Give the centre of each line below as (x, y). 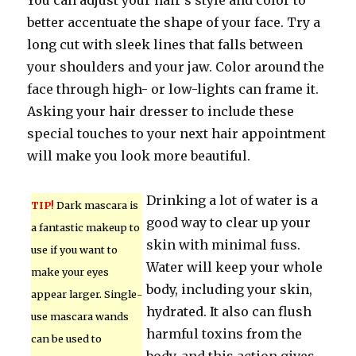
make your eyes (70, 272)
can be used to (67, 339)
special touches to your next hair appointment (177, 133)
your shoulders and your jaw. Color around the (176, 67)
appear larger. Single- (87, 294)
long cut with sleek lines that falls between (165, 44)
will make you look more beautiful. (139, 156)
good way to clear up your (229, 222)
